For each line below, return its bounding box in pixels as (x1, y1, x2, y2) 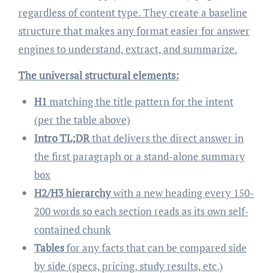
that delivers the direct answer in (89, 130, 244, 145)
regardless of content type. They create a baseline (18, 5, 247, 19)
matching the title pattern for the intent (46, 94, 233, 108)
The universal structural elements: (18, 68, 179, 82)
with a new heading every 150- (110, 185, 254, 200)
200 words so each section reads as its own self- (34, 204, 249, 218)
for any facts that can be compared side (63, 240, 247, 255)
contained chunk (34, 222, 111, 236)
